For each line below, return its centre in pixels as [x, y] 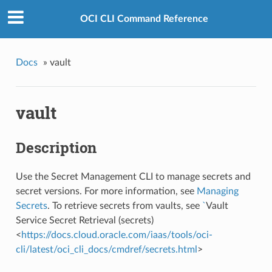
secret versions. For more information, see [106, 191]
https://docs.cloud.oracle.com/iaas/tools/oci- [117, 235]
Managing [217, 191]
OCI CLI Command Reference [144, 19]
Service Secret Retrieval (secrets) [84, 220]
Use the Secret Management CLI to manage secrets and [133, 176]
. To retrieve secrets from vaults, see [124, 206]
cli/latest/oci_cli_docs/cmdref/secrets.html [106, 249]
